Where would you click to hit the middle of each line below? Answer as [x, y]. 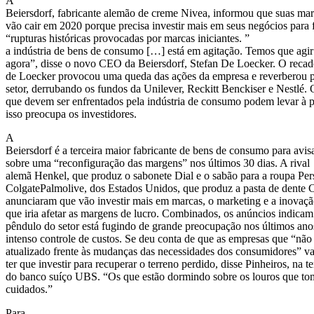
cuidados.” [29, 289]
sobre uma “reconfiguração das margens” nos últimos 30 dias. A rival [158, 163]
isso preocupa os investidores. [71, 114]
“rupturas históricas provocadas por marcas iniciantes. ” [128, 38]
